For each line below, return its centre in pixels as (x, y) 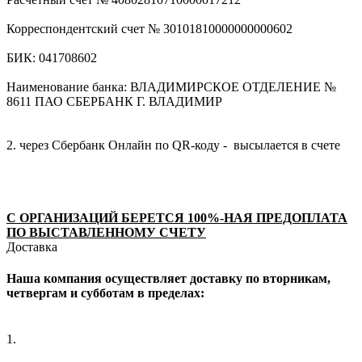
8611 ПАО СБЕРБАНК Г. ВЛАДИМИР (114, 101)
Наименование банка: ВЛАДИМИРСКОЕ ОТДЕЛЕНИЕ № (171, 86)
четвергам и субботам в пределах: (105, 293)
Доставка (32, 246)
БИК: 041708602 (52, 57)
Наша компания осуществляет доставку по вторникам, (168, 278)
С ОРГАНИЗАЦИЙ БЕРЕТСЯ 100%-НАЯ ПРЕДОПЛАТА (177, 217)
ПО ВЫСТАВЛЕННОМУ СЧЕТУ (106, 232)
